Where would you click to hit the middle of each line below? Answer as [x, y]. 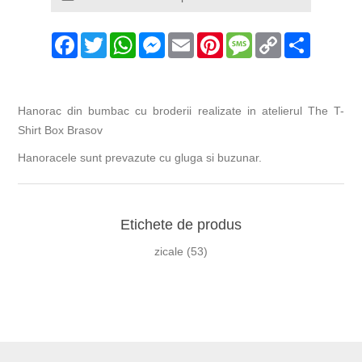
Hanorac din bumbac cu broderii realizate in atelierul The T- [181, 111]
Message [276, 39]
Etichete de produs [181, 225]
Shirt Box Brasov [61, 130]
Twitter [124, 39]
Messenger [194, 39]
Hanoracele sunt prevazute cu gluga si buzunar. [140, 158]
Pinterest [246, 39]
